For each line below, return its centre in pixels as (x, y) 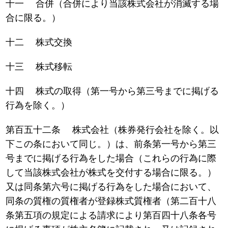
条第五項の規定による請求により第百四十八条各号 (111, 216)
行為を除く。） (38, 106)
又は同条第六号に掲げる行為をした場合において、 (111, 187)
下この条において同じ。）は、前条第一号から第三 (111, 144)
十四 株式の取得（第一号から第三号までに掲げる (112, 91)
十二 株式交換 (39, 42)
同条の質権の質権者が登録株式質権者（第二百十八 (111, 201)
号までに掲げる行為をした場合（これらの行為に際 (111, 159)
